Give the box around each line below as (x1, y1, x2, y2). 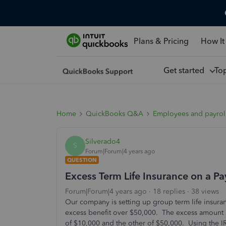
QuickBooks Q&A (86, 109, 143, 118)
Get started (163, 65, 208, 75)
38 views (191, 187, 219, 196)
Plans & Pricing (133, 36, 189, 46)
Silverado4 (85, 137, 120, 146)
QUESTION (67, 156, 97, 163)
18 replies (153, 187, 185, 196)
